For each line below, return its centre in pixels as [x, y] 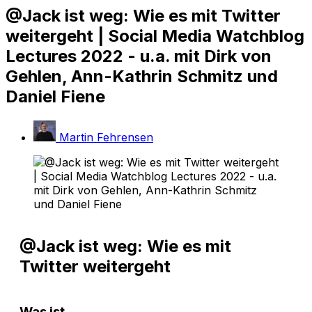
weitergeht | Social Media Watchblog [155, 36]
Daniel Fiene [55, 96]
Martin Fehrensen [106, 138]
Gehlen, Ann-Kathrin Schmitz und [142, 76]
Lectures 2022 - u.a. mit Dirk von [139, 56]
